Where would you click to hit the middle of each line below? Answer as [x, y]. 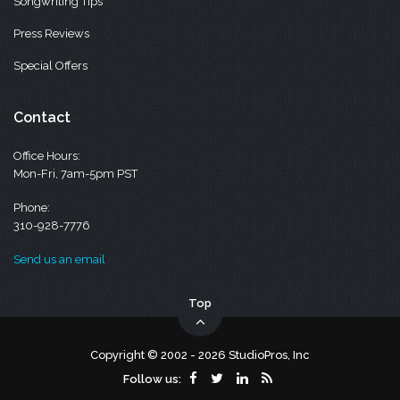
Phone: [32, 208]
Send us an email [60, 259]
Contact [42, 117]
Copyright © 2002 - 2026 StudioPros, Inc [200, 355]
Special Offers [51, 66]
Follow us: [152, 379]
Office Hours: [47, 156]
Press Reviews [52, 33]
